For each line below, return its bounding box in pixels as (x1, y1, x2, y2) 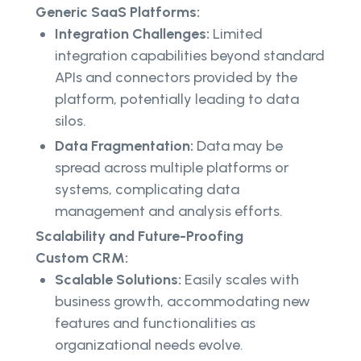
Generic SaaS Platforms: (35, 3, 200, 22)
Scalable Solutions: (55, 271, 185, 289)
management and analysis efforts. (55, 202, 283, 221)
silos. (55, 112, 86, 131)
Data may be (193, 137, 283, 156)
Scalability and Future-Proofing (35, 227, 243, 246)
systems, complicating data (55, 180, 239, 199)
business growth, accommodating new (55, 293, 310, 311)
